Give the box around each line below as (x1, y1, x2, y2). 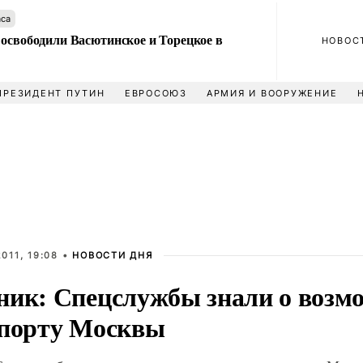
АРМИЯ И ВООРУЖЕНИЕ (206, 88, 338, 99)
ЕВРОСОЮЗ (124, 88, 187, 99)
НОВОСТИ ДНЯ (72, 250, 153, 261)
